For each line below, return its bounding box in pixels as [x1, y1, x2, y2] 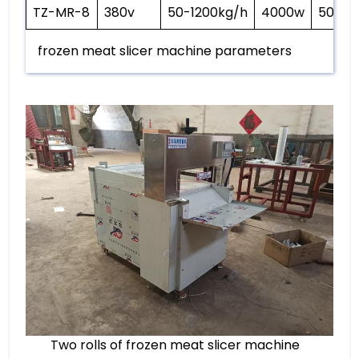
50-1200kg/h [167, 2, 248, 22]
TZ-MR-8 [33, 2, 90, 22]
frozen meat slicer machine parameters [38, 41, 292, 60]
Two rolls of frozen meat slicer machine [50, 335, 300, 354]
